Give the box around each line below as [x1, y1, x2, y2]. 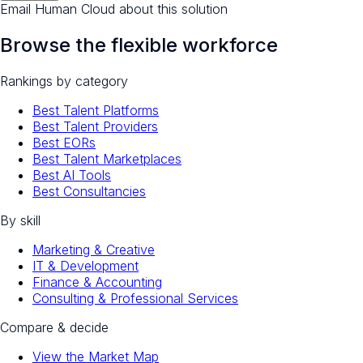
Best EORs [32, 134, 96, 151]
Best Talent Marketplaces [32, 150, 181, 167]
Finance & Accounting [32, 273, 162, 290]
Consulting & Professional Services [32, 289, 238, 306]
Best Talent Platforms [32, 101, 159, 118]
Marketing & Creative [32, 241, 155, 258]
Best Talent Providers [32, 117, 158, 135]
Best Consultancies [32, 182, 146, 199]
